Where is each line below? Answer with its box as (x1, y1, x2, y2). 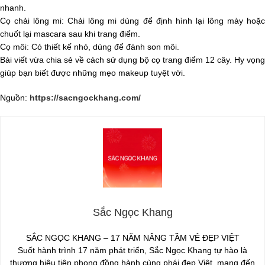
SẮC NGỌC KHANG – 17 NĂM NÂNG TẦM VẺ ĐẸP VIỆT (25, 232, 240, 243)
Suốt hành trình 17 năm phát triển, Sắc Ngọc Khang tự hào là (18, 245, 247, 255)
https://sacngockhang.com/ (30, 92, 141, 102)
